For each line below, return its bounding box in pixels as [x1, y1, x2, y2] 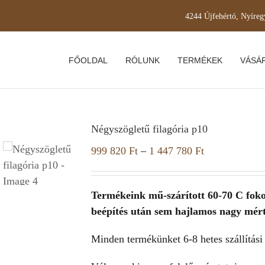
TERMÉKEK [177, 55, 222, 65]
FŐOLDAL [69, 55, 108, 65]
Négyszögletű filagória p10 [91, 123, 208, 135]
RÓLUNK [125, 55, 160, 65]
